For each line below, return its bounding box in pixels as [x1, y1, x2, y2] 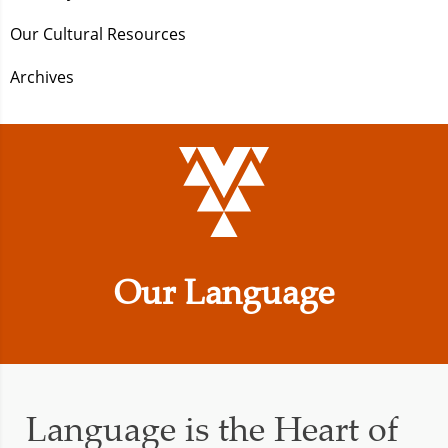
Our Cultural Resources [10, 23, 186, 45]
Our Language [114, 267, 334, 314]
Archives [10, 66, 74, 88]
